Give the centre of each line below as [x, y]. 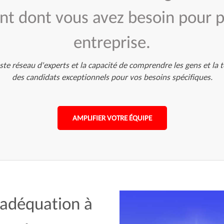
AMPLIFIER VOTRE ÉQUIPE [112, 118]
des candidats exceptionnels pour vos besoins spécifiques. [112, 77]
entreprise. [112, 42]
